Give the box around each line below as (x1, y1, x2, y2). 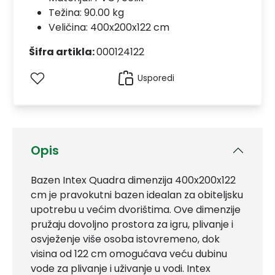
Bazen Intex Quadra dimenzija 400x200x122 (31, 173, 236, 187)
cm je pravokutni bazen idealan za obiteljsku (31, 188, 243, 202)
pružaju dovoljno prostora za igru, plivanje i (31, 217, 233, 231)
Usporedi (137, 71, 174, 84)
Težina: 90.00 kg (48, 5, 124, 20)
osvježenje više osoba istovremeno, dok (31, 232, 220, 246)
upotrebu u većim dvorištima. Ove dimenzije (31, 203, 241, 217)
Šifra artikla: (28, 44, 96, 59)
